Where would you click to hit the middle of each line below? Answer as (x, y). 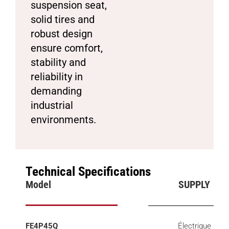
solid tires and (63, 19)
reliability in (57, 76)
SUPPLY (194, 184)
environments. (63, 119)
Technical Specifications (88, 171)
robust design (62, 33)
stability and (58, 62)
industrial (52, 105)
